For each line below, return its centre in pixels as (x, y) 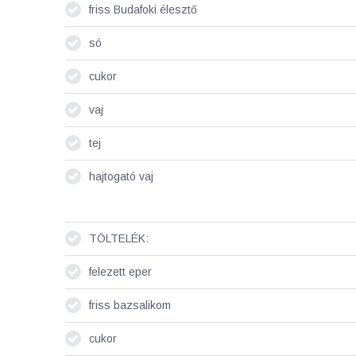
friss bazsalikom (130, 306)
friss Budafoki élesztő (143, 10)
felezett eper (120, 272)
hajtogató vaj (121, 177)
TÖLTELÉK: (119, 239)
